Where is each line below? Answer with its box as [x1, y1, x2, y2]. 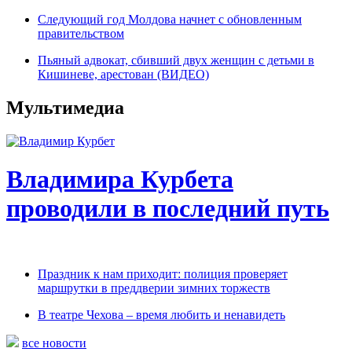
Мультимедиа [6, 97, 124, 118]
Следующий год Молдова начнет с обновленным [38, 13, 302, 26]
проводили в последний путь [6, 194, 329, 223]
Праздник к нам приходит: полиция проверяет [38, 266, 288, 280]
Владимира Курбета [6, 165, 233, 194]
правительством [38, 27, 124, 40]
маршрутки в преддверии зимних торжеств [38, 280, 270, 295]
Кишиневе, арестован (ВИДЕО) [38, 68, 209, 81]
